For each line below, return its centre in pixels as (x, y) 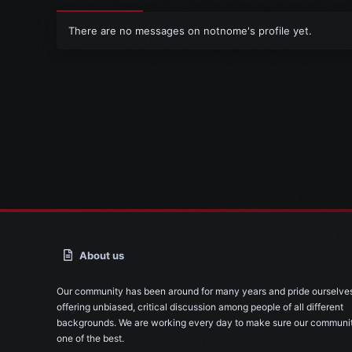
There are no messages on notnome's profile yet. (190, 30)
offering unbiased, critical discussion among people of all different (200, 307)
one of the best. (90, 338)
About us (102, 255)
